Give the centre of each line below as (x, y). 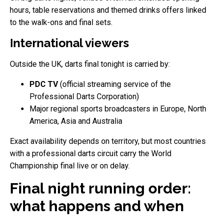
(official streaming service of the (114, 84)
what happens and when (97, 206)
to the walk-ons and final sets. (61, 22)
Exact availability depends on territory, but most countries (108, 141)
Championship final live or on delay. (70, 165)
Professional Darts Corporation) (84, 96)
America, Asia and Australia (76, 121)
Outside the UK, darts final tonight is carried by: (90, 64)
